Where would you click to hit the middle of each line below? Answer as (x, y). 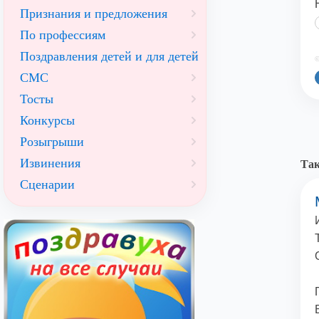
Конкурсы (47, 120)
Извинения (50, 163)
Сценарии (47, 184)
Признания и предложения (94, 14)
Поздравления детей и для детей (109, 56)
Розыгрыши (52, 142)
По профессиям (63, 35)
